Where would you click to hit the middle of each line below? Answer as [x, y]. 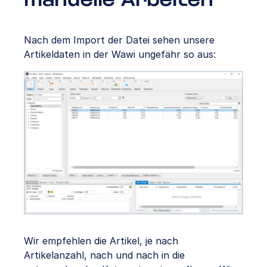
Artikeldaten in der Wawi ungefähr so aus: [120, 55]
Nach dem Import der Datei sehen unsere [119, 40]
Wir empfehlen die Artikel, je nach [101, 241]
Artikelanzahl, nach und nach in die [104, 255]
